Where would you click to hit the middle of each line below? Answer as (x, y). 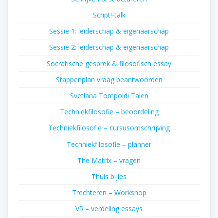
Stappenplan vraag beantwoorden (109, 79)
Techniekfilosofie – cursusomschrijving (109, 128)
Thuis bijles (109, 176)
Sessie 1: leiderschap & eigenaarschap (109, 31)
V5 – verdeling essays (109, 209)
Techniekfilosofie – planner (109, 144)
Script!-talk (109, 15)
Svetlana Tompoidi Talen (109, 96)
